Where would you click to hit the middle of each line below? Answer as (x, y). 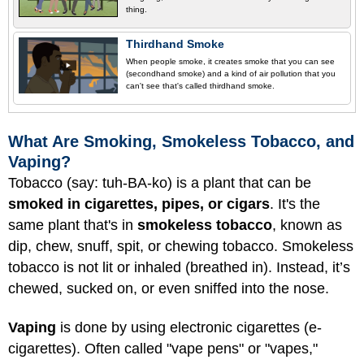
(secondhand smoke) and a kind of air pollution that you (231, 74)
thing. (137, 9)
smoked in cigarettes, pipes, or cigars (139, 204)
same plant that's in (73, 225)
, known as (307, 225)
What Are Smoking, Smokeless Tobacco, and (181, 141)
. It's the (295, 204)
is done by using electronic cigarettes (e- (189, 328)
